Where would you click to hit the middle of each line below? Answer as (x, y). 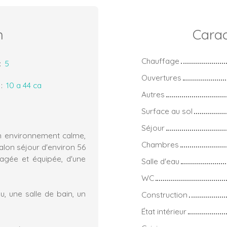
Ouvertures (161, 77)
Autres (153, 94)
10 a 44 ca (24, 85)
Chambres (160, 144)
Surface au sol (167, 111)
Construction (164, 194)
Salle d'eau (160, 161)
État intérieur (164, 211)
